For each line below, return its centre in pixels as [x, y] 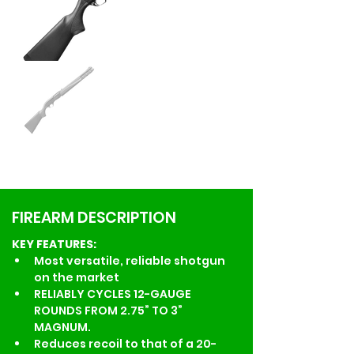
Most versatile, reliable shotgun [131, 260]
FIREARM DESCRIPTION [94, 217]
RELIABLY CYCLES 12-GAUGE [114, 294]
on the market [77, 277]
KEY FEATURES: [54, 244]
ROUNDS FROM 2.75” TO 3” [109, 310]
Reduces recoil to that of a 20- [125, 343]
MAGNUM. [62, 327]
